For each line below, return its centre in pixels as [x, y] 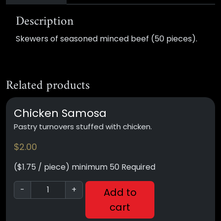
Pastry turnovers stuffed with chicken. [83, 126]
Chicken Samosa [60, 113]
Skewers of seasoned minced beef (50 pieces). [107, 38]
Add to [120, 192]
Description [45, 21]
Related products [48, 86]
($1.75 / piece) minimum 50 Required [85, 167]
